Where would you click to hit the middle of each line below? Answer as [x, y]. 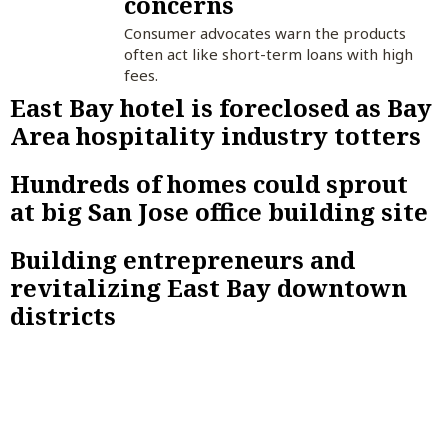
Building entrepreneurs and [182, 259]
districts [63, 315]
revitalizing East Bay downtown [208, 287]
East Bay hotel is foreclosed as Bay [221, 107]
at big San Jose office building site [219, 211]
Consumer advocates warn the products [264, 33]
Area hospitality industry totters [215, 135]
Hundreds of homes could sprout [209, 183]
